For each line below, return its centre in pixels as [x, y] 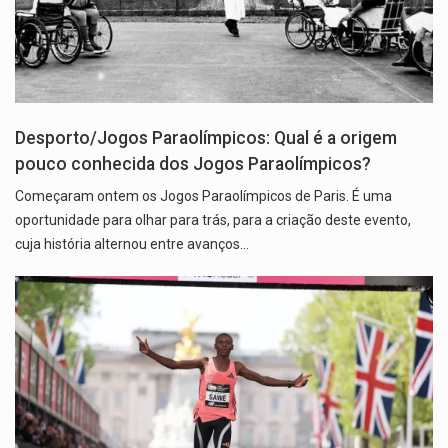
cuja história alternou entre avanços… [132, 244]
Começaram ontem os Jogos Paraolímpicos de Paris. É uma [203, 196]
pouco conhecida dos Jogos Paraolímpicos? [193, 164]
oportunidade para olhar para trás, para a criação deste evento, [213, 220]
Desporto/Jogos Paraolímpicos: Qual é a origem [206, 138]
